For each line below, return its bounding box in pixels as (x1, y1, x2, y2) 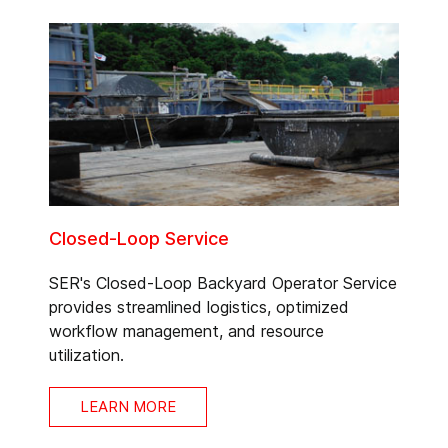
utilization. (49, 345, 124, 365)
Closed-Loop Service (49, 228, 229, 249)
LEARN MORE (80, 397, 176, 416)
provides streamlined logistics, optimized (49, 297, 349, 317)
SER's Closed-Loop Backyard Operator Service (49, 273, 397, 293)
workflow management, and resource (49, 321, 324, 341)
